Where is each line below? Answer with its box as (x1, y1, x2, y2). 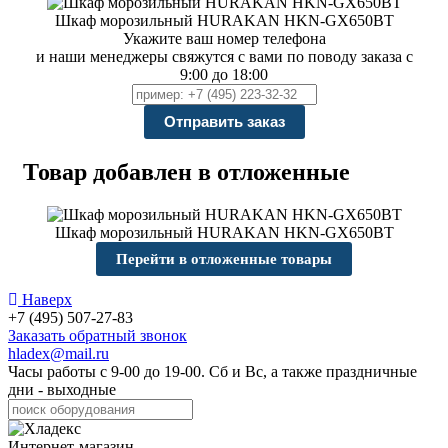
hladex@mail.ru (8, 344, 109, 362)
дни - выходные (8, 380, 116, 398)
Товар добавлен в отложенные (23, 158, 350, 185)
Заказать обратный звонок (8, 326, 187, 344)
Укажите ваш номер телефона (122, 29, 326, 47)
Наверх (18, 290, 72, 308)
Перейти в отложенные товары (116, 250, 332, 267)
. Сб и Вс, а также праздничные (201, 362, 417, 380)
